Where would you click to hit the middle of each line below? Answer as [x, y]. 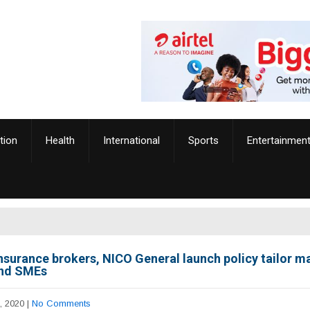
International [131, 140]
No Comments [61, 303]
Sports [203, 140]
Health [60, 140]
